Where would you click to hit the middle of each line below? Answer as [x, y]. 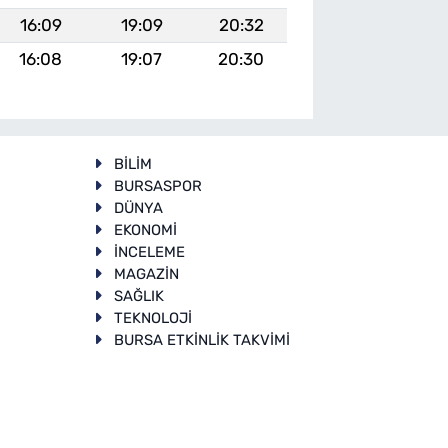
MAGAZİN [146, 273]
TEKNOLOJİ [152, 317]
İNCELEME [149, 251]
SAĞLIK [138, 295]
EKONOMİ [145, 229]
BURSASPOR [157, 185]
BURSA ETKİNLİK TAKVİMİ [201, 339]
